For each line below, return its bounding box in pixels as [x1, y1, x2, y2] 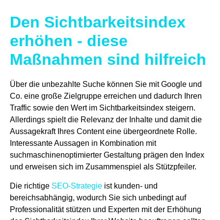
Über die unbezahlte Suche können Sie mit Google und [10, 80, 202, 89]
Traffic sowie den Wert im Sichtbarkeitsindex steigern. [10, 104, 195, 112]
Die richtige [10, 181, 52, 190]
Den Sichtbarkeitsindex [10, 13, 186, 31]
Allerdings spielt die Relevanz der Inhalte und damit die [10, 115, 202, 124]
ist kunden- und [102, 181, 158, 190]
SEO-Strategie [52, 181, 102, 190]
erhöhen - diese [10, 32, 128, 50]
